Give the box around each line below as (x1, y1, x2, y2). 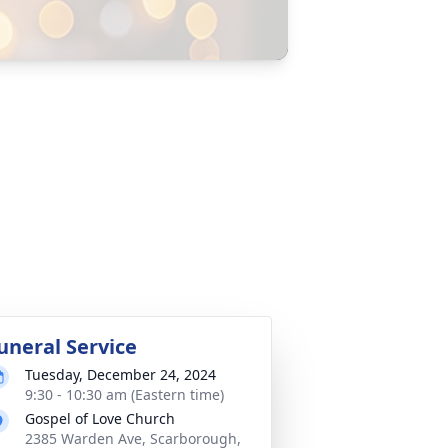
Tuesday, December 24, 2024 (25, 365, 216, 384)
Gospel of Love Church (25, 409, 175, 428)
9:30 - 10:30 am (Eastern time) (25, 385, 224, 404)
